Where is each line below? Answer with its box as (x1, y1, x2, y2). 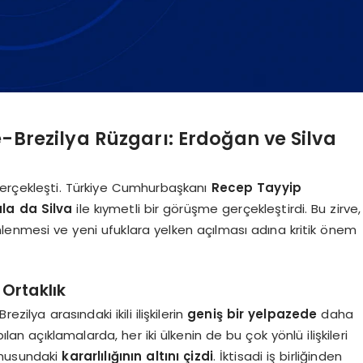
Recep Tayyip (211, 179, 302, 196)
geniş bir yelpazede (187, 305, 318, 322)
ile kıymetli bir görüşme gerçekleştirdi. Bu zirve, (72, 200, 361, 217)
